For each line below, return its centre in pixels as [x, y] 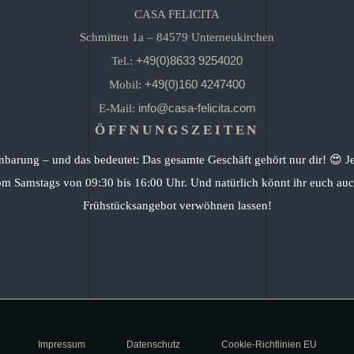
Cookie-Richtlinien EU [269, 345]
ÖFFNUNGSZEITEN [177, 130]
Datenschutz [153, 345]
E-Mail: [118, 108]
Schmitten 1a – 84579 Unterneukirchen [177, 37]
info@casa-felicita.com [197, 108]
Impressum [61, 345]
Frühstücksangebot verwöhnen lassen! [177, 205]
